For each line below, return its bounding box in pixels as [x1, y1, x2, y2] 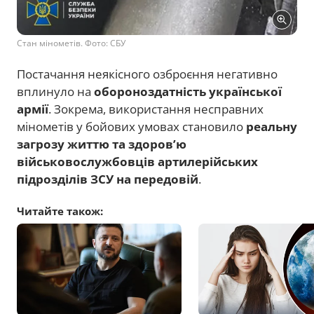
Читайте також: [17, 204, 103, 218]
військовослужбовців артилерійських [17, 153, 258, 170]
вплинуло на [17, 83, 94, 100]
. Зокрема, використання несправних [48, 101, 264, 117]
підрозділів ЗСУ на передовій [17, 171, 198, 187]
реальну [246, 118, 297, 135]
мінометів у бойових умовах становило [17, 118, 246, 135]
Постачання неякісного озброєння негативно [17, 66, 278, 82]
